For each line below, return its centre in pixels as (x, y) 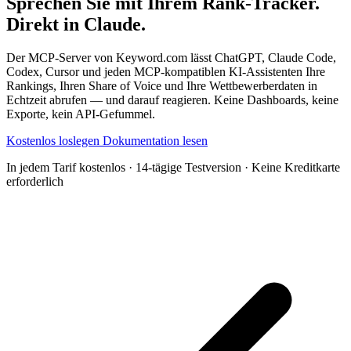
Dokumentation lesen (155, 140)
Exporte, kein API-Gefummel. (81, 114)
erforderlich (35, 181)
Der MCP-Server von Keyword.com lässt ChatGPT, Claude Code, (171, 57)
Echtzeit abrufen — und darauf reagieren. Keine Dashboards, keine (172, 100)
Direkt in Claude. (76, 24)
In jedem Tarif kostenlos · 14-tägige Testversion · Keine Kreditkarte (173, 167)
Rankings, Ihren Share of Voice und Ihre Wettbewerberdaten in (162, 85)
